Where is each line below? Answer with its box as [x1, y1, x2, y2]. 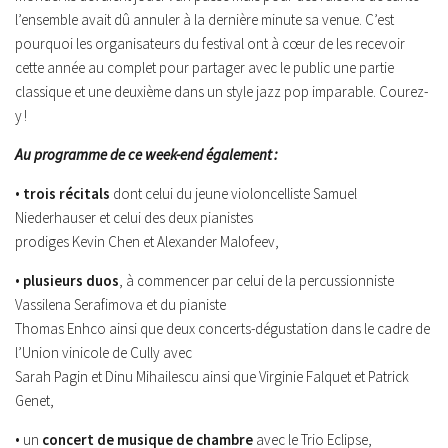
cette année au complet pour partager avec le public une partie [15, 58, 394, 77]
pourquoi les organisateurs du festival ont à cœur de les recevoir [15, 34, 405, 53]
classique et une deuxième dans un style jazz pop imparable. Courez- [15, 82, 428, 101]
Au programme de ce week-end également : [15, 145, 278, 164]
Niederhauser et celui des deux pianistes [15, 208, 253, 227]
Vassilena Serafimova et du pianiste [15, 295, 226, 314]
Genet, [15, 391, 54, 410]
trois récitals [23, 184, 110, 203]
